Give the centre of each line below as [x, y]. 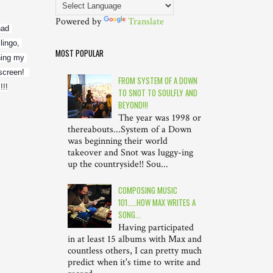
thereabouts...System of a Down [129, 130]
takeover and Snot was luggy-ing [130, 153]
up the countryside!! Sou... [118, 165]
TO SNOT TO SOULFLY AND [158, 92]
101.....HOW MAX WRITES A [157, 202]
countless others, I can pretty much [135, 251]
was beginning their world [118, 141]
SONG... [130, 214]
